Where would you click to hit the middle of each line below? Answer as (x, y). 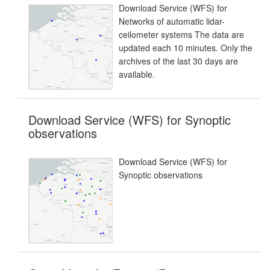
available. (137, 74)
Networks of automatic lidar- (172, 21)
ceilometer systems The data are (181, 34)
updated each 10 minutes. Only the (186, 47)
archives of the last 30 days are (178, 61)
